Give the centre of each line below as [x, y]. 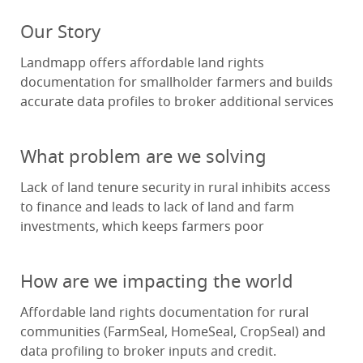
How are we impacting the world [157, 282]
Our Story [60, 33]
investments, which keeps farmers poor [142, 227]
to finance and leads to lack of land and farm [157, 208]
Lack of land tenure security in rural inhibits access [175, 188]
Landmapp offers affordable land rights [142, 64]
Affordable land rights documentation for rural [164, 313]
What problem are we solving [143, 158]
